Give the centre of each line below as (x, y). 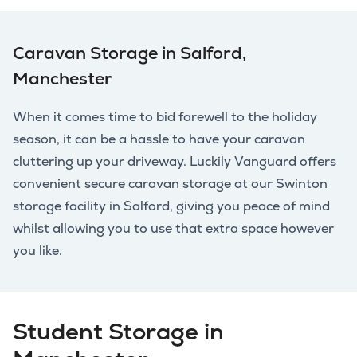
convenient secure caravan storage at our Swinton (170, 184)
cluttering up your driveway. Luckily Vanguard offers (175, 161)
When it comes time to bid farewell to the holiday (165, 117)
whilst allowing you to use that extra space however (173, 228)
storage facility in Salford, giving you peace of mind (171, 206)
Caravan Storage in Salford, (129, 53)
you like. (37, 251)
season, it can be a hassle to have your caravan (159, 139)
